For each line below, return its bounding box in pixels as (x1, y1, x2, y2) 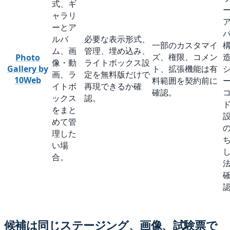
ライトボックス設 (84, 56, 150, 68)
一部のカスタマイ (152, 39, 218, 51)
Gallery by (7, 63, 48, 74)
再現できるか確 (84, 80, 142, 92)
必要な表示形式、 (84, 33, 150, 45)
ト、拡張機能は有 (152, 63, 218, 74)
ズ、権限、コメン (152, 51, 218, 63)
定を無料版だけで (84, 68, 150, 80)
